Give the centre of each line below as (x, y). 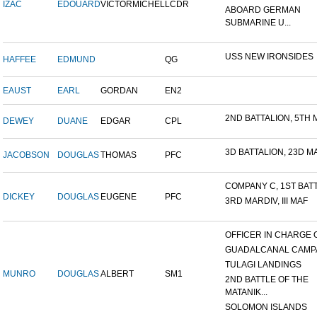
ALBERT (117, 274)
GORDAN (119, 91)
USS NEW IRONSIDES (269, 57)
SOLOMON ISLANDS (266, 307)
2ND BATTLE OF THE (267, 280)
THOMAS (119, 155)
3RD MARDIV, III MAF (266, 201)
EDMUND (76, 60)
